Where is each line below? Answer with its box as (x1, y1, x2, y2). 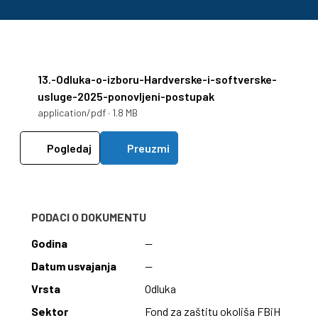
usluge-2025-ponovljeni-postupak (38, 89, 215, 104)
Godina (31, 236, 67, 251)
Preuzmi (125, 141, 170, 155)
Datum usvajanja (31, 259, 116, 273)
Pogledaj (45, 141, 92, 155)
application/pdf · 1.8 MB (38, 106, 138, 119)
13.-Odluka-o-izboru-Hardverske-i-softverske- (38, 72, 278, 87)
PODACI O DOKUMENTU (31, 210, 146, 224)
